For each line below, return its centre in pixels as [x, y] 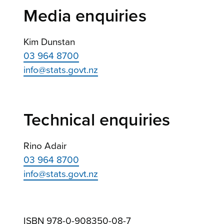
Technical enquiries [97, 120]
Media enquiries [85, 16]
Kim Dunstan [49, 42]
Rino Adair [46, 146]
